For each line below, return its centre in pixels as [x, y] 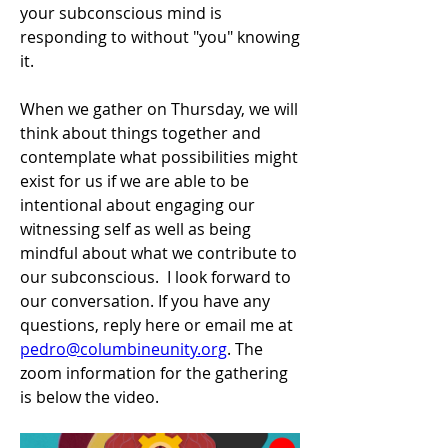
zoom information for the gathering [154, 372]
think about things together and [140, 132]
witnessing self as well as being [135, 228]
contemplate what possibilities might [159, 156]
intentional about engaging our [137, 204]
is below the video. [89, 396]
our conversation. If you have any [145, 300]
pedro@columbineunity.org [123, 348]
